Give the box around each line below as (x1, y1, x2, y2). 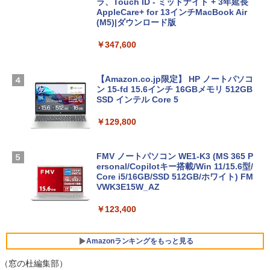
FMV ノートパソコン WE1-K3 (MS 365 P (96, 151, 253, 161)
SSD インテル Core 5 (96, 95, 178, 104)
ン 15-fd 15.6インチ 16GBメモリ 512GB (96, 84, 253, 94)
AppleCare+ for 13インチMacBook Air (96, 7, 247, 17)
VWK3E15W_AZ (96, 182, 160, 192)
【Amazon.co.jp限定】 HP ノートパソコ (96, 74, 253, 84)
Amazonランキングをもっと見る (86, 237, 194, 245)
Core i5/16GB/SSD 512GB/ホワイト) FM (96, 172, 253, 181)
